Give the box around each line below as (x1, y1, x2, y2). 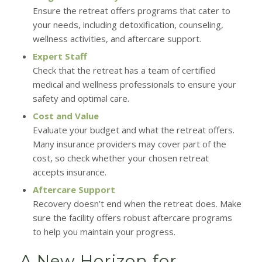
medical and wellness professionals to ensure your (32, 78, 236, 90)
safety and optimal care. (32, 92, 129, 104)
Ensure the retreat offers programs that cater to (32, 5, 230, 16)
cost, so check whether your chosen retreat (32, 152, 209, 164)
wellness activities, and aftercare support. (32, 33, 201, 44)
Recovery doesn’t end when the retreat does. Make (32, 198, 242, 209)
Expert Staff (32, 50, 87, 62)
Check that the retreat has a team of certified (32, 64, 216, 76)
